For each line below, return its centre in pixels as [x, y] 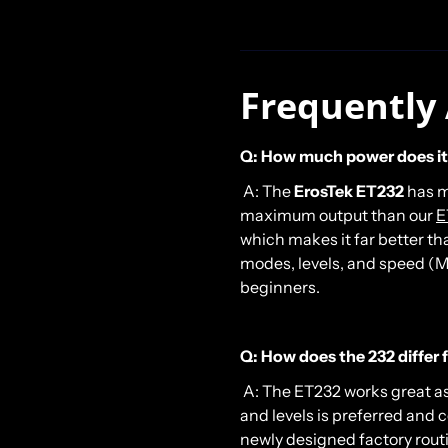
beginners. [280, 286]
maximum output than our [338, 214]
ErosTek [323, 190]
